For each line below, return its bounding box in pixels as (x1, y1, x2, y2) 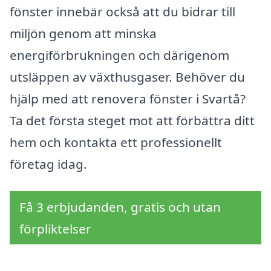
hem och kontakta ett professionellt (10, 133, 222, 151)
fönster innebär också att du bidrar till (10, 2, 235, 20)
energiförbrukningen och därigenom (10, 46, 229, 64)
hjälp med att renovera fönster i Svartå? (10, 90, 246, 107)
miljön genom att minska (10, 24, 157, 42)
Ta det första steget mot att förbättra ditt (10, 111, 255, 129)
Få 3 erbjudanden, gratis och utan (19, 198, 221, 216)
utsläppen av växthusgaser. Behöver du (10, 68, 245, 85)
